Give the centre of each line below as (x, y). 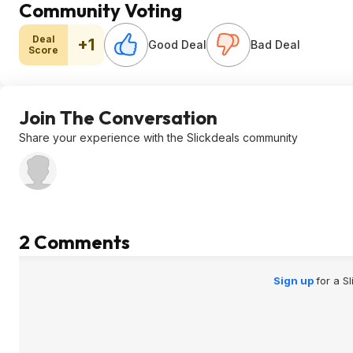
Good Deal (177, 45)
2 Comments (74, 242)
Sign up (294, 281)
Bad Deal (275, 45)
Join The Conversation (118, 117)
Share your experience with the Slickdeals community (158, 137)
